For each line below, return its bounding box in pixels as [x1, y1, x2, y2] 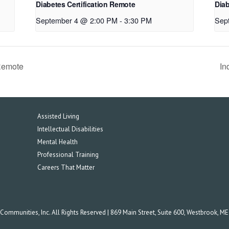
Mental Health [37, 138, 78, 147]
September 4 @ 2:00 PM [36, 15, 118, 26]
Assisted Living [37, 112, 80, 121]
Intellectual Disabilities [37, 125, 104, 134]
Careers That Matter [37, 163, 95, 172]
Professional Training [37, 150, 99, 159]
